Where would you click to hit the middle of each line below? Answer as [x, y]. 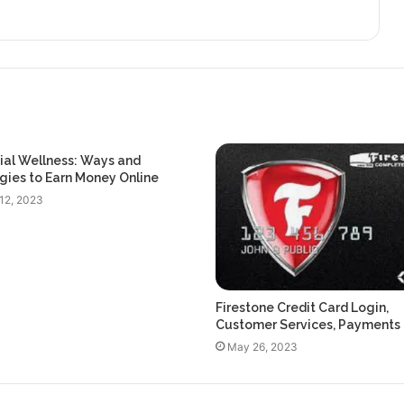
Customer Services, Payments [308, 324]
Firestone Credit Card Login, [302, 307]
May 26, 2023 [262, 346]
